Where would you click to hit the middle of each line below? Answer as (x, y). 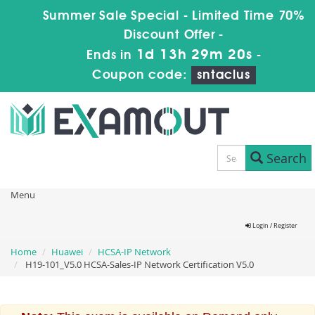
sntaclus (224, 75)
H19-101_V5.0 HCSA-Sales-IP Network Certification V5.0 (139, 264)
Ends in (111, 56)
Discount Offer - (174, 35)
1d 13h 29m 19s (194, 56)
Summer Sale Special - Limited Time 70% (174, 16)
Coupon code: (142, 75)
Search (284, 158)
